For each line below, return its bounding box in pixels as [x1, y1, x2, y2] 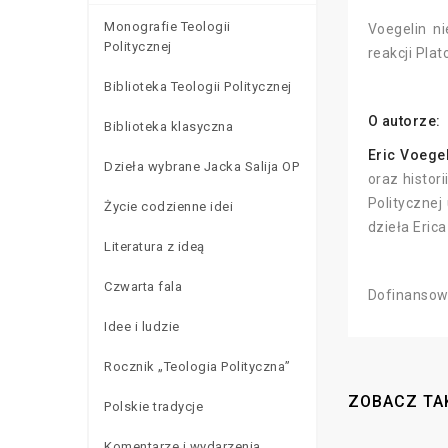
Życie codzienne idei [104, 198, 233, 214]
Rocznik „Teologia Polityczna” [104, 358, 291, 374]
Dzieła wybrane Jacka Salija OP [104, 158, 299, 174]
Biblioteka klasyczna [104, 118, 233, 134]
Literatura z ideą [104, 238, 205, 254]
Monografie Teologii [104, 18, 231, 34]
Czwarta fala [104, 278, 182, 294]
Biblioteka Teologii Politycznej [104, 78, 292, 94]
